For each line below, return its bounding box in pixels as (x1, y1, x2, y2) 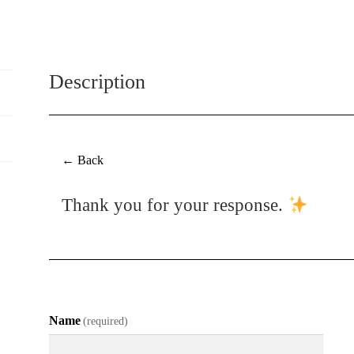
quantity (121, 50, 162, 64)
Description (49, 70, 146, 94)
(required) (83, 315, 129, 328)
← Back (62, 153, 104, 168)
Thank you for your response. (62, 195, 288, 216)
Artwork (121, 30, 164, 44)
